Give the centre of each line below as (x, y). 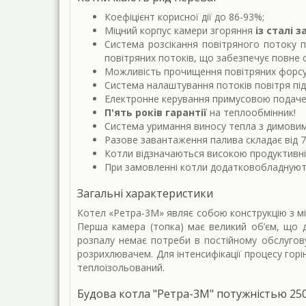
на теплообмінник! (251, 113)
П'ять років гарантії (156, 113)
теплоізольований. (121, 268)
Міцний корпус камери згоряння (180, 31)
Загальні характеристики (145, 194)
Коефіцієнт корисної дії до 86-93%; (184, 17)
